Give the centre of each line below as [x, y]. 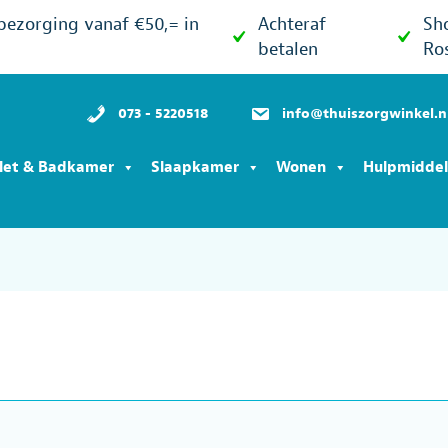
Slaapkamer [195, 167]
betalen [288, 49]
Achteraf [292, 24]
